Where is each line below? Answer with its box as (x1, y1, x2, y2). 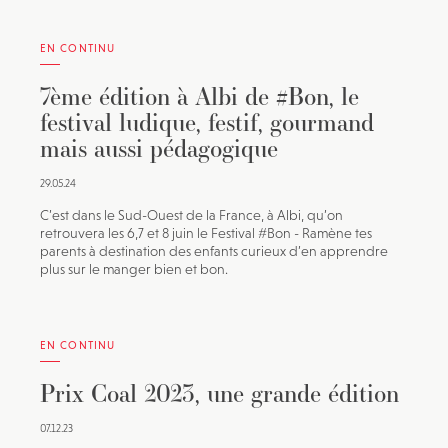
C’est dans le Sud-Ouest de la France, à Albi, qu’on (40, 207, 343, 223)
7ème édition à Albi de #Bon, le (40, 79, 359, 113)
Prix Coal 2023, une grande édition (40, 376, 399, 410)
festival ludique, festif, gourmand (40, 105, 374, 139)
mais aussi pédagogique (40, 131, 278, 165)
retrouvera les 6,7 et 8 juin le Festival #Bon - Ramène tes (40, 225, 372, 241)
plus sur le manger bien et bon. (40, 261, 228, 277)
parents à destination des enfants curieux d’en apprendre (40, 243, 388, 259)
